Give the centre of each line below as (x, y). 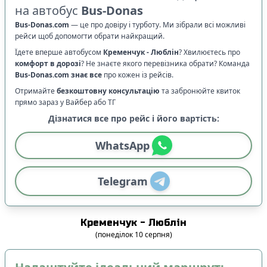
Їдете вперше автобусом (58, 52)
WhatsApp (122, 145)
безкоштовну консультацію (108, 91)
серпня (157, 234)
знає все (86, 74)
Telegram (122, 181)
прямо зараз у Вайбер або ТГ (65, 102)
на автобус (46, 10)
